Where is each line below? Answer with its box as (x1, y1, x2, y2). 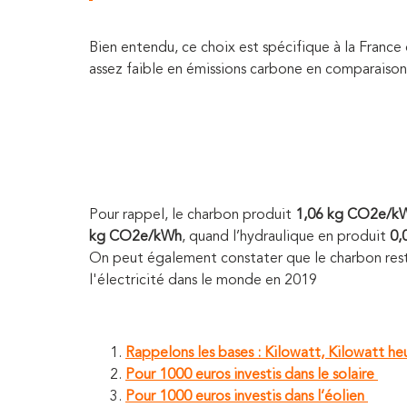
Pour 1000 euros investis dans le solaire (125, 367, 374, 382)
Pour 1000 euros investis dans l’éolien (125, 389, 364, 404)
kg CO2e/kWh (89, 229, 182, 244)
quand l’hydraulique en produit (189, 229, 390, 244)
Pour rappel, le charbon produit (89, 207, 295, 223)
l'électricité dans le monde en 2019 (89, 273, 317, 288)
